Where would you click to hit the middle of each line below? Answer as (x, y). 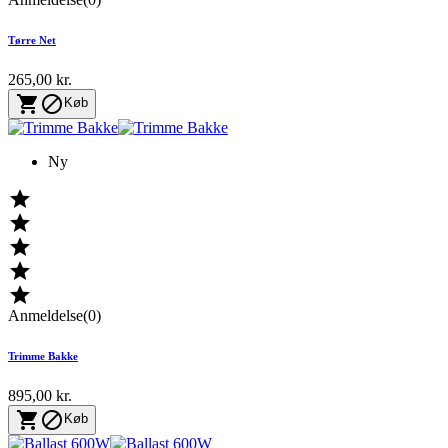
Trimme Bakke (43, 355)
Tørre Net (32, 39)
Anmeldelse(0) (54, 315)
